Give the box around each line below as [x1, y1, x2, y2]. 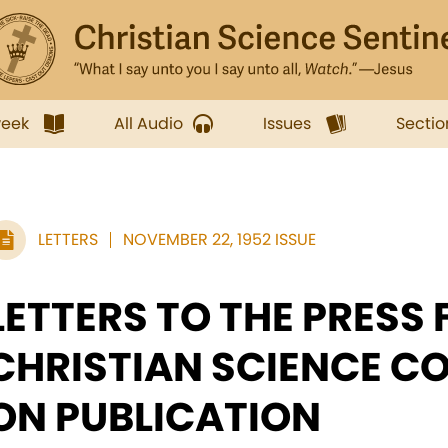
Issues [263, 112, 311, 135]
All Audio [114, 112, 183, 135]
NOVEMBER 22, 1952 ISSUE [123, 228, 316, 251]
